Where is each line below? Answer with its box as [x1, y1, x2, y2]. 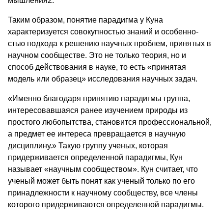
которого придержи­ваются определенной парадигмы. [8, 200, 204, 209]
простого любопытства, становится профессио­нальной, [8, 117, 212, 126]
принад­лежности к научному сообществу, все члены [8, 188, 198, 197]
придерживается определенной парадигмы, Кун [8, 153, 183, 162]
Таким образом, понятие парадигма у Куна [8, 15, 163, 24]
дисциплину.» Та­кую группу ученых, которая [8, 141, 168, 150]
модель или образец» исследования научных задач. [8, 74, 197, 83]
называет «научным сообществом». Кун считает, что [8, 165, 198, 173]
